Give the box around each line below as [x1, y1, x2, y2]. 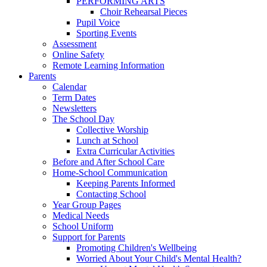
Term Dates [52, 92, 96, 103]
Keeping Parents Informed [76, 178, 175, 188]
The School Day [52, 113, 114, 124]
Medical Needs [52, 210, 109, 221]
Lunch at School [76, 135, 138, 145]
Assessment [52, 38, 97, 49]
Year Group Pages [52, 199, 121, 210]
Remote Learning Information [52, 60, 164, 70]
